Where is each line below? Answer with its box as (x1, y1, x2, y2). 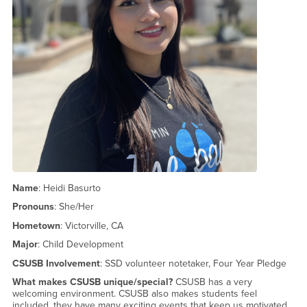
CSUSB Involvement (12, 257, 100, 269)
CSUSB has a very (175, 276, 252, 288)
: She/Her (53, 201, 94, 213)
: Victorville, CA (60, 219, 123, 232)
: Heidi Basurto (38, 182, 101, 194)
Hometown (12, 219, 60, 232)
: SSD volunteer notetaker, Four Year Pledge (99, 257, 286, 269)
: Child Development (37, 238, 123, 251)
